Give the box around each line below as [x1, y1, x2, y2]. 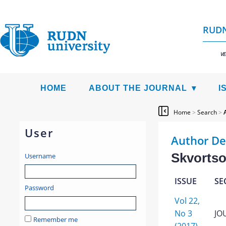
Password [24, 183, 54, 192]
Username [24, 151, 55, 160]
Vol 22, [174, 195, 200, 206]
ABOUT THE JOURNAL [89, 84, 187, 92]
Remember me [33, 215, 78, 224]
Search [197, 108, 217, 117]
